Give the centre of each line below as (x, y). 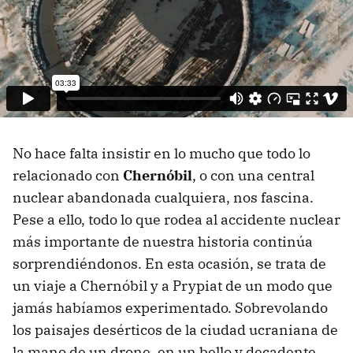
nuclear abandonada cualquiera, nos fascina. (163, 197)
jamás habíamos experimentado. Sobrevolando (170, 308)
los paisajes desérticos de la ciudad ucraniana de (175, 330)
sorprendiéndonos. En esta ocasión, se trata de (169, 264)
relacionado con (68, 175)
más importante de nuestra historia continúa (163, 242)
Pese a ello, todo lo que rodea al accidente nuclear (176, 219)
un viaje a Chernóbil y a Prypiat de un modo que (173, 286)
